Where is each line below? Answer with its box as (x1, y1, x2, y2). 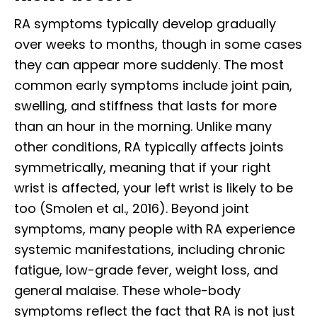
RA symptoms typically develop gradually (14, 14, 276, 33)
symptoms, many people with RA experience (14, 219, 295, 238)
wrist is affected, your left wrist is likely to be (14, 178, 293, 197)
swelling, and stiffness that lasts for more (14, 96, 277, 115)
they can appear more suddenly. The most (14, 55, 284, 74)
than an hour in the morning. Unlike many (14, 117, 272, 135)
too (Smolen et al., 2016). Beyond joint (14, 199, 249, 217)
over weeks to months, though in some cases (14, 35, 302, 53)
